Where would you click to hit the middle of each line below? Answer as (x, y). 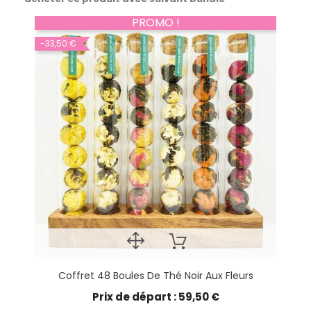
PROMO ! (155, 22)
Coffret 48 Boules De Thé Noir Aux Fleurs (155, 275)
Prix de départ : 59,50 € (155, 296)
